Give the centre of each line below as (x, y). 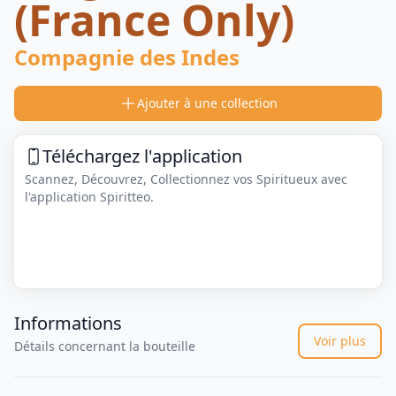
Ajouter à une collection (207, 103)
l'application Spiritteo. (89, 197)
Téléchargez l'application (142, 156)
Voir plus (340, 341)
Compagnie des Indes (127, 57)
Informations (68, 324)
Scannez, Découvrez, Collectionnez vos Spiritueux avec (186, 179)
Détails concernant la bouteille (105, 346)
